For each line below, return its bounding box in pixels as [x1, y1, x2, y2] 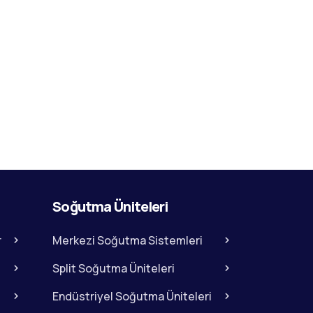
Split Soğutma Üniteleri [52, 260, 175, 276]
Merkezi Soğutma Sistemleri [52, 232, 203, 248]
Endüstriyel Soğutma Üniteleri [52, 288, 212, 304]
